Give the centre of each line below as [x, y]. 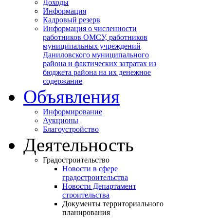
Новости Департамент [99, 186]
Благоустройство [71, 129]
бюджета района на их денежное [97, 72]
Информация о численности [90, 28]
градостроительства [95, 177]
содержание [63, 81]
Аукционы [61, 120]
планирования [86, 212]
